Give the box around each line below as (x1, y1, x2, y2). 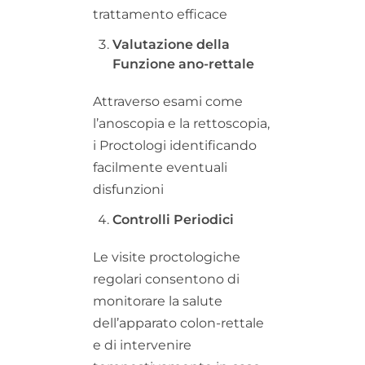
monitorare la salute (93, 292, 222, 309)
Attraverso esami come (93, 93, 243, 109)
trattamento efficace (93, 6, 227, 22)
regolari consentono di (93, 270, 240, 287)
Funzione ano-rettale (112, 55, 254, 72)
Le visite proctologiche (93, 248, 240, 265)
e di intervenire (93, 336, 191, 353)
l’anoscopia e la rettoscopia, (93, 115, 270, 131)
